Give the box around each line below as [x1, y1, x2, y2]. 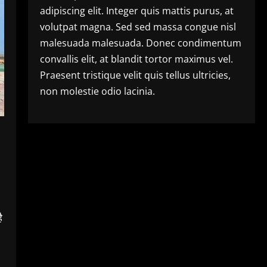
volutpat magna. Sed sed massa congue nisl [39, 20, 236, 33]
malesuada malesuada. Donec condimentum [39, 36, 241, 49]
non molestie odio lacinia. [39, 84, 155, 98]
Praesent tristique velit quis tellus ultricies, [39, 68, 231, 82]
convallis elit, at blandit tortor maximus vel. [39, 52, 233, 66]
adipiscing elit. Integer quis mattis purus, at [39, 4, 234, 17]
